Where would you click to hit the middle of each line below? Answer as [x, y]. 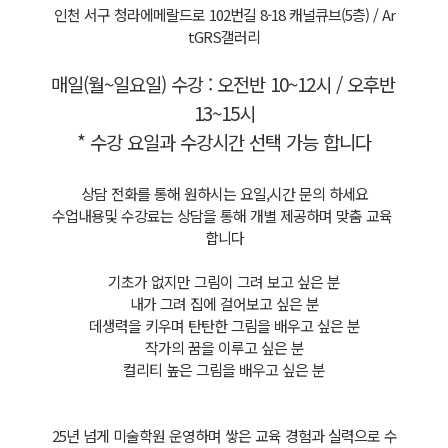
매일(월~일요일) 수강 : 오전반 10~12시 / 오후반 [223, 83]
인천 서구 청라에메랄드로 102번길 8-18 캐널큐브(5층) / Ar [224, 14]
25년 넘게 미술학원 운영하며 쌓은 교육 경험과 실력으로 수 [224, 435]
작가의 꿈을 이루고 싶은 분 [224, 347]
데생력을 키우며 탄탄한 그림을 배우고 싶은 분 [224, 325]
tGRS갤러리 [224, 36]
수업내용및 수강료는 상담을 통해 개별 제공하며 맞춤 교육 [222, 215]
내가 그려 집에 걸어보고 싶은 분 [224, 303]
